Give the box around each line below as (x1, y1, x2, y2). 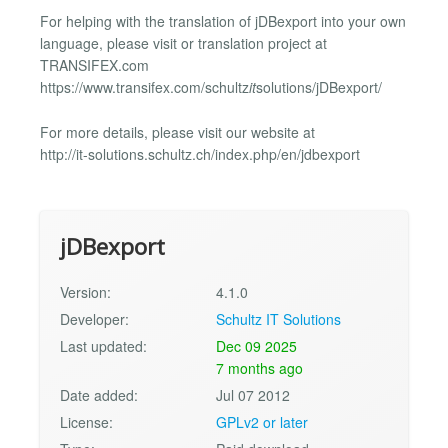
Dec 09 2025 (216, 336, 298, 357)
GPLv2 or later (216, 412, 309, 433)
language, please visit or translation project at (40, 33, 327, 54)
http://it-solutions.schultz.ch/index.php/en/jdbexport (40, 143, 360, 164)
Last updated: (60, 336, 147, 357)
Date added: (60, 385, 138, 406)
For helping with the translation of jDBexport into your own (40, 11, 406, 32)
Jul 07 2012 (216, 385, 291, 406)
